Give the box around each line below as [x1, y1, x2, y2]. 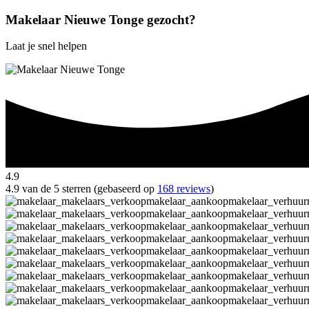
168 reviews [157, 183, 210, 195]
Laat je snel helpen [6, 40, 87, 52]
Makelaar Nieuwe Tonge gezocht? [6, 12, 196, 27]
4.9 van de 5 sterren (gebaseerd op [6, 183, 157, 195]
